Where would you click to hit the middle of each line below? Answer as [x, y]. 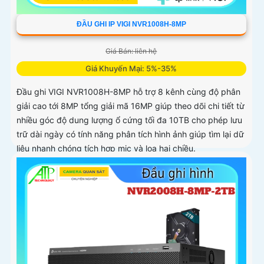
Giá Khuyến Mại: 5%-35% [131, 69]
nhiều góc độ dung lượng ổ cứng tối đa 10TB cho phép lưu [129, 120]
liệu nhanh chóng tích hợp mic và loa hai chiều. [106, 148]
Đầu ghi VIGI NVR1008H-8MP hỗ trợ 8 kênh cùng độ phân [128, 92]
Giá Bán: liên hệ [131, 51]
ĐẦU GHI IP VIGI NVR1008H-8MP [131, 24]
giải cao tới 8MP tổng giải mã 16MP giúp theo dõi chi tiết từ [131, 106]
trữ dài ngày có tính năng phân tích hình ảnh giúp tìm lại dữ [130, 134]
